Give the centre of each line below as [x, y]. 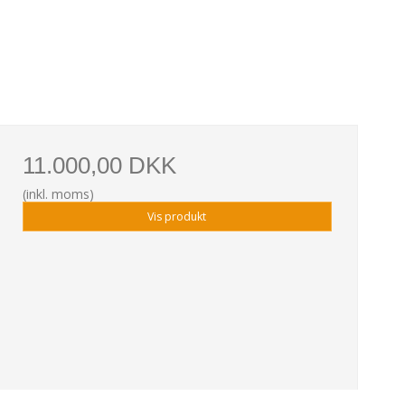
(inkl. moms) [58, 194]
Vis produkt [177, 216]
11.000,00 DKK [99, 166]
